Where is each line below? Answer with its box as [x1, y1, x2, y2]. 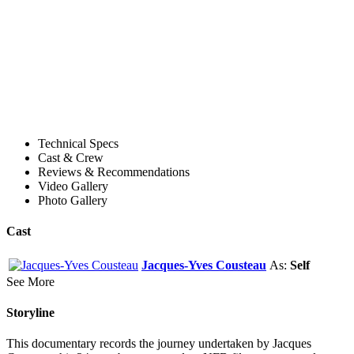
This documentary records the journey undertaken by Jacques [6, 337, 311, 351]
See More [6, 274, 55, 288]
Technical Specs [38, 137, 119, 151]
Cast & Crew [38, 151, 104, 165]
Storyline [6, 305, 55, 319]
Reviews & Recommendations [38, 165, 190, 179]
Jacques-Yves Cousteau [141, 258, 266, 272]
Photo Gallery [38, 194, 107, 208]
